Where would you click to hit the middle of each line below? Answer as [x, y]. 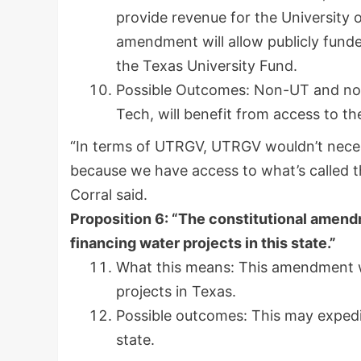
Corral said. [109, 195]
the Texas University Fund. [207, 66]
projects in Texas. [176, 292]
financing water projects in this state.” [203, 243]
